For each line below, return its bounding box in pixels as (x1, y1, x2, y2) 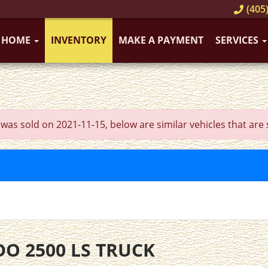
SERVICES (215, 33, 261, 47)
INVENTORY (51, 33, 106, 47)
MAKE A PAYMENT (118, 33, 203, 47)
